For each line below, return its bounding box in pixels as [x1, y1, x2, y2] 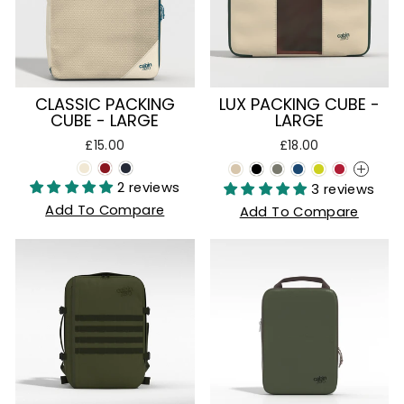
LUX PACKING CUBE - [218, 92, 380, 115]
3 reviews [311, 179, 375, 198]
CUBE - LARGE [50, 108, 160, 132]
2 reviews [117, 178, 180, 197]
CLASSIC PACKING [34, 92, 175, 115]
